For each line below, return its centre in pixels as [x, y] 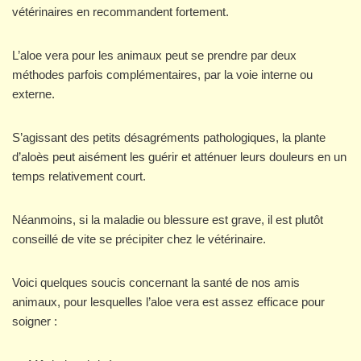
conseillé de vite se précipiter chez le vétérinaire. [139, 239]
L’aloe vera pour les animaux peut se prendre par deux [154, 56]
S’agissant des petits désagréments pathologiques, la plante [169, 138]
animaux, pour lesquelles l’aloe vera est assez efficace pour [168, 302]
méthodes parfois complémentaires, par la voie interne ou [162, 75]
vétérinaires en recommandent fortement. [122, 12]
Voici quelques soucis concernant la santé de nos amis [156, 283]
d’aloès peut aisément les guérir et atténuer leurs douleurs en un [179, 157]
